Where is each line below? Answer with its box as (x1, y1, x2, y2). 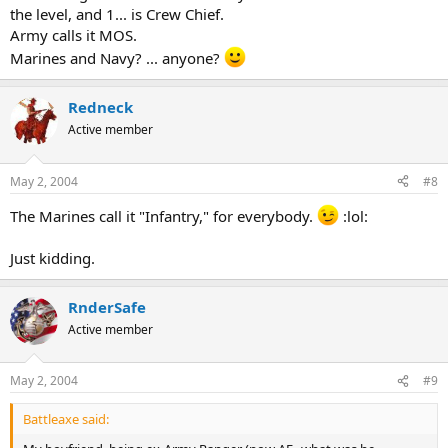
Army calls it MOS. (10, 25, 137, 45)
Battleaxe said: (23, 410, 109, 428)
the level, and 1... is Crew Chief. (10, 4, 224, 24)
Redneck (68, 97, 133, 117)
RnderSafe (68, 296, 146, 317)
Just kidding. (10, 247, 95, 268)
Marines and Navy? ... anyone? (10, 48, 224, 68)
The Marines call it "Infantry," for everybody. (10, 205, 317, 226)
